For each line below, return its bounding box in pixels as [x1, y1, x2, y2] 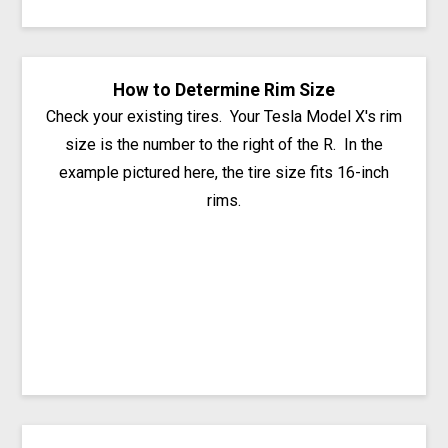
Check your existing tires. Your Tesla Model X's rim [46, 106, 402, 126]
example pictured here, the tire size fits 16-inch [59, 162, 389, 182]
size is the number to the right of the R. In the [65, 134, 383, 154]
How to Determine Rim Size [113, 79, 335, 100]
